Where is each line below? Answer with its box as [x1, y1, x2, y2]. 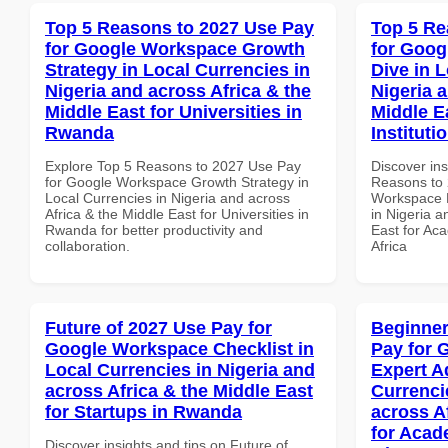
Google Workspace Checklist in [45, 338, 314, 359]
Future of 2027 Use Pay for [45, 317, 272, 338]
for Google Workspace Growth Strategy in [45, 173, 309, 190]
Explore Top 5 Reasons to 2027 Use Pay [45, 157, 301, 174]
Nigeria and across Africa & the [45, 80, 311, 101]
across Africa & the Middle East [45, 380, 313, 401]
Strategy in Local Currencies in [45, 59, 310, 80]
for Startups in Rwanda [45, 401, 242, 422]
